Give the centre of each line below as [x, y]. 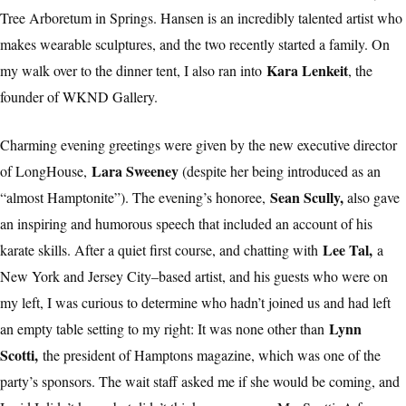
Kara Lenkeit [307, 71]
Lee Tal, [350, 250]
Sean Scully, [307, 198]
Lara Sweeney [135, 171]
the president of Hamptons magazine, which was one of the [212, 355]
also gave [372, 198]
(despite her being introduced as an [280, 171]
